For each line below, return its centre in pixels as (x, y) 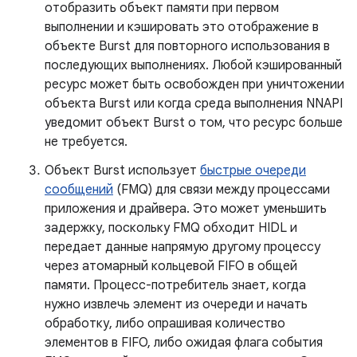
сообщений (79, 190)
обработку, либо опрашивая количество (165, 324)
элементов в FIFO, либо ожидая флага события (184, 343)
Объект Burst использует (122, 171)
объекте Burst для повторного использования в (187, 46)
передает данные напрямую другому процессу (182, 247)
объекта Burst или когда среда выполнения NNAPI (194, 104)
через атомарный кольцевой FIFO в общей (171, 266)
